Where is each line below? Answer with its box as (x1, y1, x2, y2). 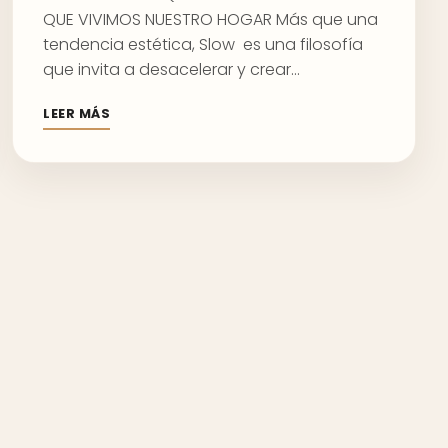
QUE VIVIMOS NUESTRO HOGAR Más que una (43, 8, 378, 31)
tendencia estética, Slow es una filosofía (43, 33, 363, 56)
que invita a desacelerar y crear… (43, 58, 300, 81)
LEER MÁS (43, 104, 111, 123)
